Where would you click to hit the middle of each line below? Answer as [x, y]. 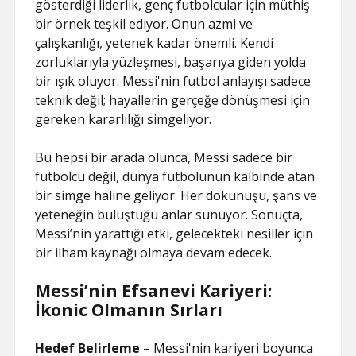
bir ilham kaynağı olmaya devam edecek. [154, 253]
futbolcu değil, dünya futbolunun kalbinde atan [175, 176]
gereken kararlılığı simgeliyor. [124, 119]
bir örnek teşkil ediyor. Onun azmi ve [144, 24]
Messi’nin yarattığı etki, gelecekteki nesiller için [174, 234]
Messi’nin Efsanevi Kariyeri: [154, 291]
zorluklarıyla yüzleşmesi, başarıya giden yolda [171, 62]
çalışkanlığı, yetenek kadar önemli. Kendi [155, 43]
